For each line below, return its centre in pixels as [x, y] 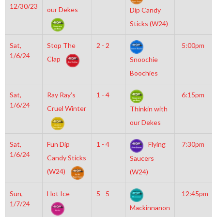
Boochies [144, 73]
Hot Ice [58, 194]
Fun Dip [58, 144]
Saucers [142, 158]
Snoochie [144, 60]
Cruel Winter [66, 108]
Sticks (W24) [149, 24]
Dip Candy [145, 10]
